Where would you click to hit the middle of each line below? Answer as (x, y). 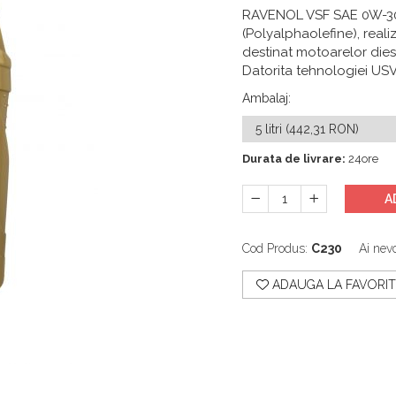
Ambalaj (265, 98)
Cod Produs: (275, 248)
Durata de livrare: (294, 159)
